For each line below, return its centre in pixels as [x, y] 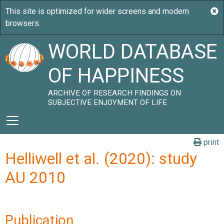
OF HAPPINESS [116, 76]
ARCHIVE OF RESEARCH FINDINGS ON [115, 93]
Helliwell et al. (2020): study [101, 158]
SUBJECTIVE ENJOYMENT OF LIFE [108, 102]
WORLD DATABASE [133, 52]
